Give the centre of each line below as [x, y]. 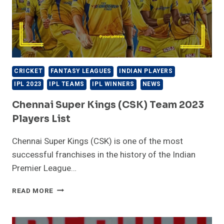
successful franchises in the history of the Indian [104, 154]
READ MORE [33, 191]
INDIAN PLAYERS [146, 71]
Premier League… [44, 168]
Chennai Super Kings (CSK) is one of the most [97, 141]
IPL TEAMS [67, 84]
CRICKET [28, 71]
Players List [41, 119]
